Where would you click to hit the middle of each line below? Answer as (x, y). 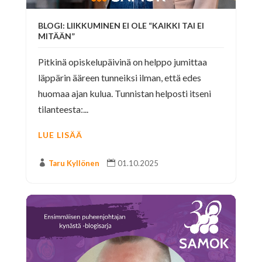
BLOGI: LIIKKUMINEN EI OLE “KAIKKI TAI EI (121, 25)
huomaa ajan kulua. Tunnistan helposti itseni (124, 93)
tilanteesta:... (63, 109)
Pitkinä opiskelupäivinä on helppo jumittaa (122, 61)
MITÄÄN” (56, 36)
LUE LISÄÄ (60, 135)
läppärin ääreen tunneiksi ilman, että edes (119, 77)
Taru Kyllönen (74, 163)
